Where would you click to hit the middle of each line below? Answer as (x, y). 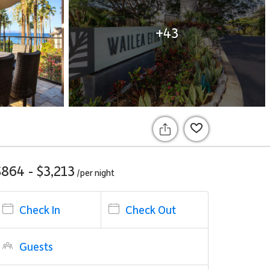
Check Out (151, 209)
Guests (36, 246)
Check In (39, 209)
